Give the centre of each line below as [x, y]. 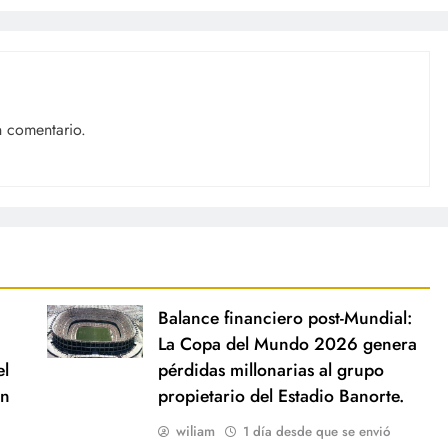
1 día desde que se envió [316, 431]
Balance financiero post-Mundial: [284, 317]
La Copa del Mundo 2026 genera [287, 343]
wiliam [195, 430]
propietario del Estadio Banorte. [280, 395]
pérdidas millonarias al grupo [270, 369]
